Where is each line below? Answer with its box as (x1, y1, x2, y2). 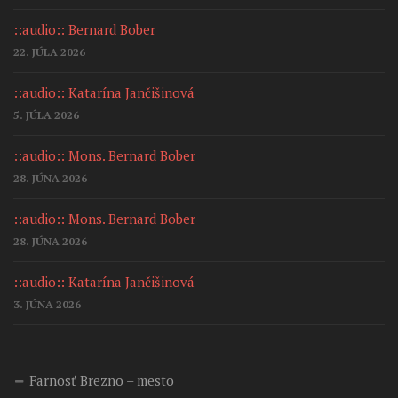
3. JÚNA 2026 (13, 298, 81, 311)
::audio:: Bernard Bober (13, 20, 155, 38)
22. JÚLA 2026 (13, 45, 85, 59)
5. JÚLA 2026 (13, 108, 79, 122)
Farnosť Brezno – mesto (29, 371, 174, 389)
